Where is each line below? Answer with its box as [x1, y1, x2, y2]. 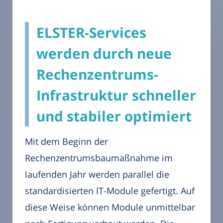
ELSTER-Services [36, 23, 146, 42]
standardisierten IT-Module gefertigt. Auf [25, 185, 195, 197]
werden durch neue [36, 44, 172, 63]
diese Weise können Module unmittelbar [25, 201, 195, 214]
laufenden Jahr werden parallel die [25, 168, 169, 181]
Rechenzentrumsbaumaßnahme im [25, 152, 173, 164]
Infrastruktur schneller [36, 86, 196, 105]
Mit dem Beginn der [25, 135, 108, 148]
